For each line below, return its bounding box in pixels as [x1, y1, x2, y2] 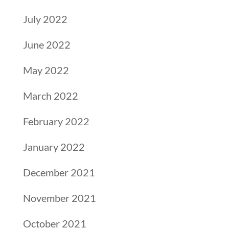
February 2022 [22, 115, 89, 127]
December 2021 [22, 166, 95, 178]
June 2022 [22, 38, 71, 51]
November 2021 [22, 192, 96, 204]
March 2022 [22, 89, 78, 102]
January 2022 [22, 141, 85, 153]
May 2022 [22, 64, 69, 76]
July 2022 [22, 13, 67, 25]
